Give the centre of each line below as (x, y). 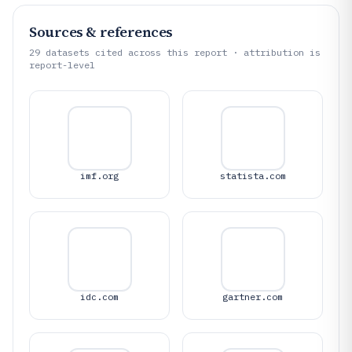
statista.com (253, 176)
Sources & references (101, 32)
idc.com (99, 297)
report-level (62, 65)
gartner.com (253, 297)
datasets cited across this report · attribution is (180, 52)
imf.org (99, 176)
